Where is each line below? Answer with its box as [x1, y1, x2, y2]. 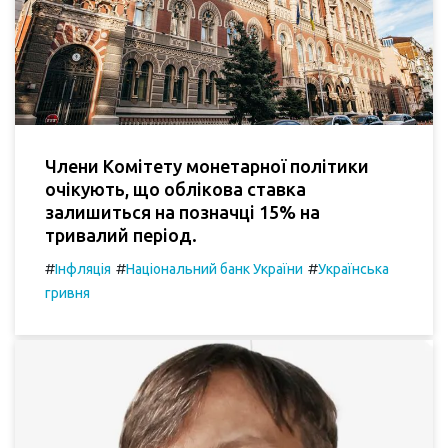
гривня [45, 284, 90, 301]
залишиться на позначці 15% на [45, 201, 320, 222]
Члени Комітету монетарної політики [45, 155, 369, 176]
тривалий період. [45, 224, 197, 245]
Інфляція [55, 260, 111, 277]
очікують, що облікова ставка [45, 178, 306, 199]
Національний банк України [126, 260, 303, 277]
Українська [318, 260, 389, 277]
